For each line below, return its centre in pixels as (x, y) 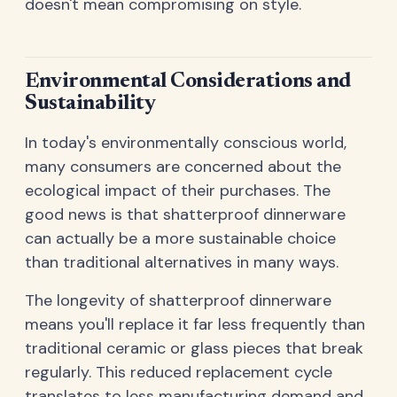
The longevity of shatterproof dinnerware (178, 300)
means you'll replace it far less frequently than (195, 324)
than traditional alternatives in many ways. (182, 262)
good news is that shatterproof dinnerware (185, 214)
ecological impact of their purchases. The (178, 190)
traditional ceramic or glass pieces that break (194, 348)
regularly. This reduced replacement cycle (179, 372)
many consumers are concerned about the (183, 166)
